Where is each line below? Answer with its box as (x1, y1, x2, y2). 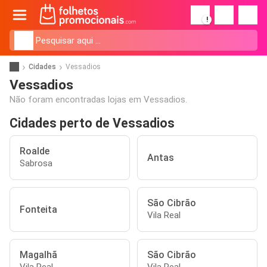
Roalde (20, 145, 49, 157)
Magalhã (20, 249, 57, 260)
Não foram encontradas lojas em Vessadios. (10, 94, 187, 105)
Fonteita (20, 204, 57, 215)
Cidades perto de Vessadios (10, 116, 175, 131)
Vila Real (147, 210, 181, 221)
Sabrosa (20, 158, 52, 169)
